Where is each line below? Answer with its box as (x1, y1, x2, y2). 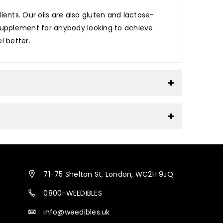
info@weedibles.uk (43, 207, 110, 217)
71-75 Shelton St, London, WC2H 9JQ (43, 169, 173, 179)
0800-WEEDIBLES (43, 188, 102, 198)
